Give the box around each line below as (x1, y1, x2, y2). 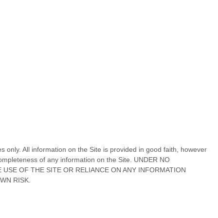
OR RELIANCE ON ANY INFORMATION (63, 166, 186, 174)
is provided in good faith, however (103, 145, 207, 154)
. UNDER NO (130, 156, 170, 164)
